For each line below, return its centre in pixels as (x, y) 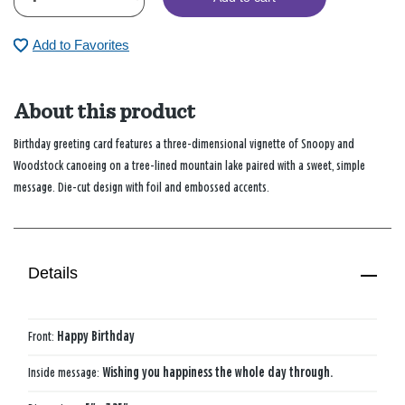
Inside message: (65, 372)
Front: (42, 336)
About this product (104, 112)
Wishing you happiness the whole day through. (217, 372)
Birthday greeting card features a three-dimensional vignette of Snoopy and (184, 144)
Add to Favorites (81, 45)
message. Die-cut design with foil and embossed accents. (141, 187)
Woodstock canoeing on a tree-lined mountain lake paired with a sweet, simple (189, 165)
